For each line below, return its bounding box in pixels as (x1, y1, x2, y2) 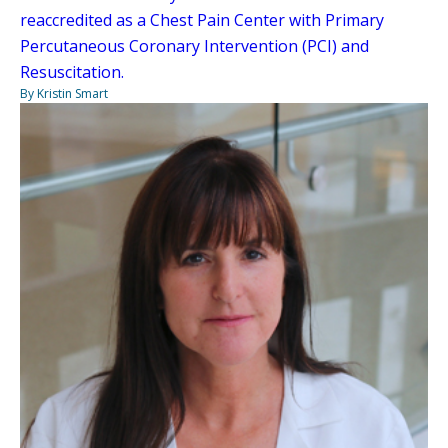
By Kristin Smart (20, 84, 108, 102)
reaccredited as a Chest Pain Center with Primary (20, 8, 384, 31)
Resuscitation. (20, 60, 124, 83)
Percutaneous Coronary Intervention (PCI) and (20, 34, 369, 57)
